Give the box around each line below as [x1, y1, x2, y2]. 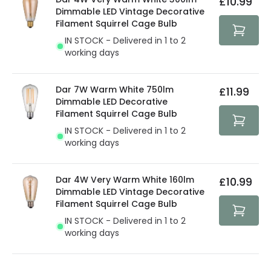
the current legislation [12, 23, 105, 36]
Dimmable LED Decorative [56, 95, 168, 108]
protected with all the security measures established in [12, 11, 245, 24]
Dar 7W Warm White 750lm [56, 83, 174, 96]
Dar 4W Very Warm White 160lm [56, 173, 194, 186]
